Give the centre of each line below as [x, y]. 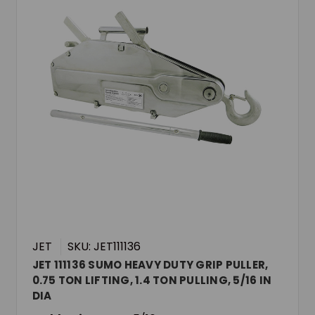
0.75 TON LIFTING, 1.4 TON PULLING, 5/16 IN [152, 280]
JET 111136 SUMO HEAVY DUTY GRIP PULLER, [150, 264]
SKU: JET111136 [104, 246]
